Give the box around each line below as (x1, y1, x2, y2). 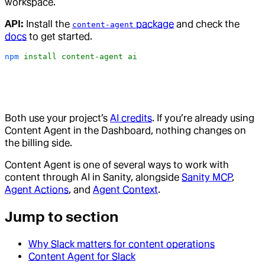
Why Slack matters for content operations (28, 238, 215, 250)
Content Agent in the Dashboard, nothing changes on (5, 124, 246, 136)
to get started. (27, 30, 92, 42)
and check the (174, 18, 240, 30)
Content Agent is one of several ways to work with (5, 159, 229, 170)
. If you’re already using (152, 112, 254, 124)
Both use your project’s (5, 112, 110, 124)
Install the (24, 18, 72, 30)
